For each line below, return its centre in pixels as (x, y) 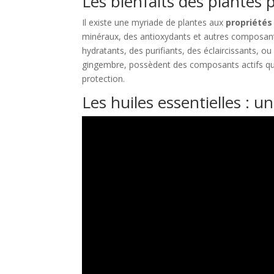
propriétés (249, 23)
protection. (104, 79)
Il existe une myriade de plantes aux (154, 23)
